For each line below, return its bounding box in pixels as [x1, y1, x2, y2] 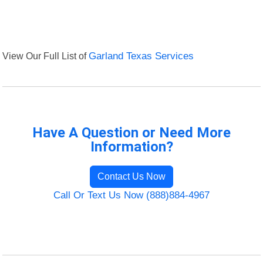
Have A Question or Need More [32, 124, 231, 141]
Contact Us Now [97, 171, 166, 182]
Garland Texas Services [89, 50, 194, 62]
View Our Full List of [2, 50, 89, 62]
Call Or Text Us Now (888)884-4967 [53, 190, 210, 201]
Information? [90, 139, 173, 156]
